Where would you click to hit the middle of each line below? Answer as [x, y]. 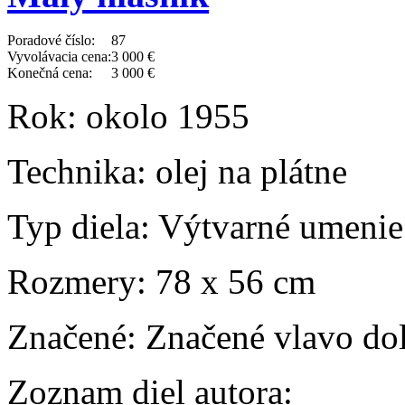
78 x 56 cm [231, 282]
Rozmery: [77, 282]
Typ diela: [79, 227]
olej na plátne [247, 172]
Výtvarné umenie [277, 227]
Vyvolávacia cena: [59, 57]
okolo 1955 [163, 117]
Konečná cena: [50, 73]
